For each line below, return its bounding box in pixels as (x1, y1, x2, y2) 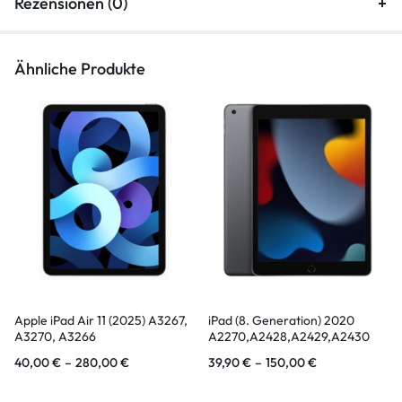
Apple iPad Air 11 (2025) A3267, (14, 312, 188, 329)
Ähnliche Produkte (14, 58, 145, 80)
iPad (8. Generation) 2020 (208, 312, 354, 329)
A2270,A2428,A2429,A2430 (208, 328, 370, 345)
